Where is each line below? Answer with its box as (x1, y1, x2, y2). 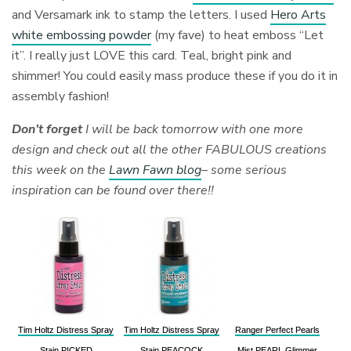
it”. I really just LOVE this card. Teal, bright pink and (12, 47, 292, 65)
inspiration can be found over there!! (12, 182, 215, 200)
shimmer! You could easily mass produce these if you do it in (12, 67, 338, 85)
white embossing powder (12, 27, 152, 45)
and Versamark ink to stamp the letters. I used (12, 6, 271, 24)
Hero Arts (270, 6, 327, 24)
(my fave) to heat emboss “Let (151, 27, 324, 45)
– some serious (201, 161, 288, 179)
